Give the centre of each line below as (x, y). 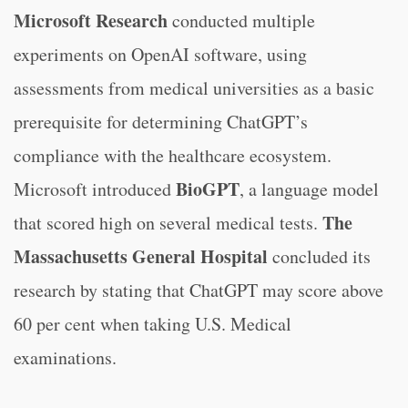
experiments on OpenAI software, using (160, 54)
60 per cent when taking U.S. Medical (153, 324)
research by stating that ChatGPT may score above (199, 290)
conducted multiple (241, 20)
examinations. (65, 357)
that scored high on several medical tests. (168, 223)
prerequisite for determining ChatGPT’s (161, 122)
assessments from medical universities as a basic (194, 88)
